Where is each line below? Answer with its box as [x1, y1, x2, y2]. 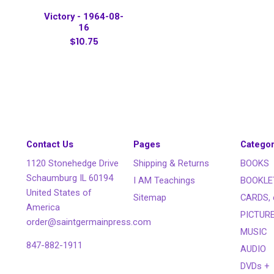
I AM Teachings [133, 174, 196, 186]
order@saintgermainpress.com [26, 216, 152, 228]
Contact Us [26, 138, 74, 150]
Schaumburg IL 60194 [26, 172, 114, 183]
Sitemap [133, 191, 167, 203]
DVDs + [240, 260, 270, 272]
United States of [26, 187, 92, 198]
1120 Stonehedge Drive [26, 157, 119, 169]
